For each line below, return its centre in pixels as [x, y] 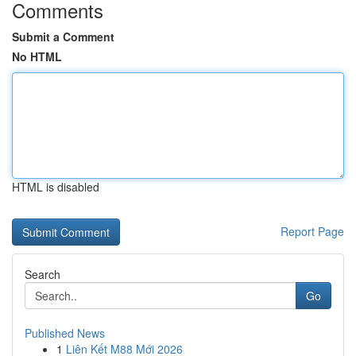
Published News [65, 333]
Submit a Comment [63, 37]
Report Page [312, 231]
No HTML [37, 56]
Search [43, 274]
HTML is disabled [56, 187]
